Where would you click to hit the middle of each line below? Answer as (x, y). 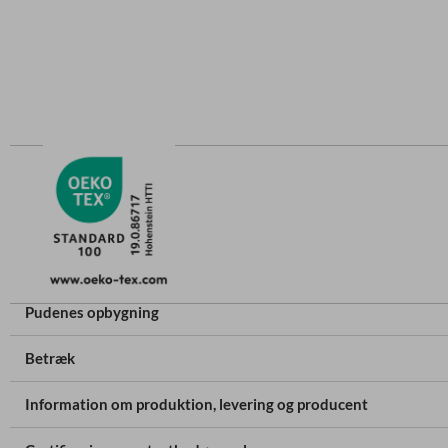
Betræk (50, 358)
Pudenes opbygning (92, 312)
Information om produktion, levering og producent (196, 404)
